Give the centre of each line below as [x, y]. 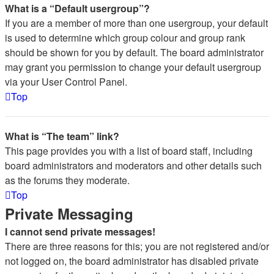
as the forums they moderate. [67, 180]
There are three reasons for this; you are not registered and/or [137, 246]
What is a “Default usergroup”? [77, 8]
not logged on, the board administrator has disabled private [132, 261]
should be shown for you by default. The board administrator [134, 52]
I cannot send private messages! [80, 231]
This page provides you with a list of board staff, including [129, 151]
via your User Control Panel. [66, 82]
